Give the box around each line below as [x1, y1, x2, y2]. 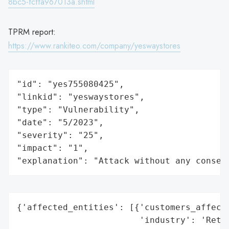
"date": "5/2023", [17, 117, 104, 127]
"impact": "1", [17, 143, 88, 153]
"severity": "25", [17, 130, 104, 140]
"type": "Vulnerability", [17, 104, 140, 114]
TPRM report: [8, 26, 56, 38]
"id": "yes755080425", [17, 79, 124, 89]
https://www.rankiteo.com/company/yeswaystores [8, 39, 180, 52]
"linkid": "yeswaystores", [17, 91, 145, 102]
